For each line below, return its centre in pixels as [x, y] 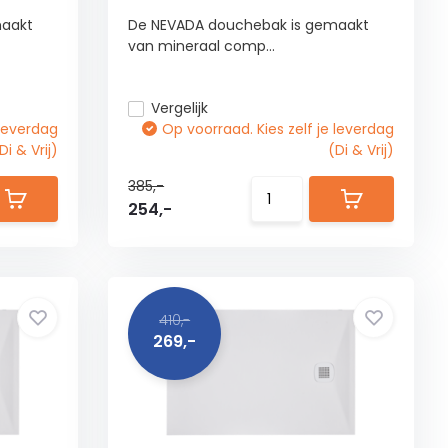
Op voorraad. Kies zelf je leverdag [278, 129]
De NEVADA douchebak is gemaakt [249, 25]
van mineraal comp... [202, 46]
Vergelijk [180, 108]
